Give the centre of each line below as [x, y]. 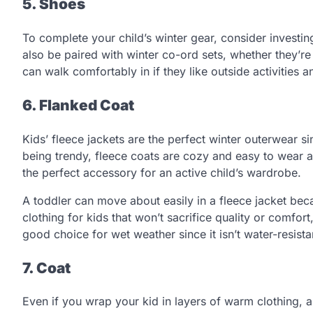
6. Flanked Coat [78, 105]
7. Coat [46, 268]
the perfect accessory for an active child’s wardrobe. [163, 172]
